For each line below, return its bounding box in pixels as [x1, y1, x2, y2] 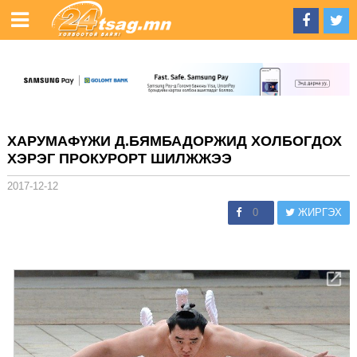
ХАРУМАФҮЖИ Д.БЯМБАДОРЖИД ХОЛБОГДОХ [6, 132, 342, 149]
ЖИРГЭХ [295, 206, 343, 218]
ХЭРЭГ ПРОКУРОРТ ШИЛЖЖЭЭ [6, 150, 232, 167]
